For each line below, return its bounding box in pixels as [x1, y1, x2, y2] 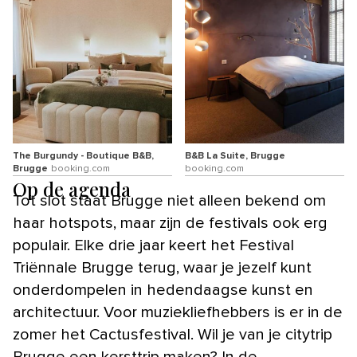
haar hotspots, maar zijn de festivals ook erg [13, 215, 328, 232]
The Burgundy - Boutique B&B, [13, 151, 154, 162]
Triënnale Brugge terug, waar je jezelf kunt [13, 260, 312, 277]
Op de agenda [13, 176, 131, 202]
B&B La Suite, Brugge [185, 151, 285, 162]
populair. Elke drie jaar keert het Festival [13, 237, 294, 254]
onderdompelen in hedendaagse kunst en [13, 282, 313, 299]
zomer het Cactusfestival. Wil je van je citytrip [13, 327, 332, 343]
